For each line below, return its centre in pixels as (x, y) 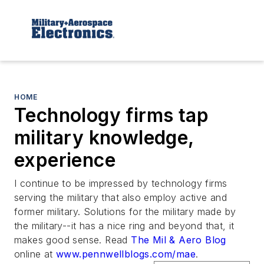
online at (35, 254)
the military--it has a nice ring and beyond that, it (124, 225)
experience (65, 160)
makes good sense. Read (73, 240)
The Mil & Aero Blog (179, 240)
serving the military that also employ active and (121, 197)
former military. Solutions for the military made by (125, 211)
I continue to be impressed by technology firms (121, 183)
